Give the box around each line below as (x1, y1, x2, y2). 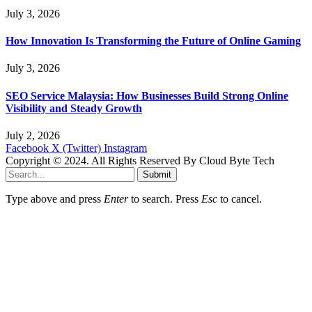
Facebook (6, 141, 49, 154)
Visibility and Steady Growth (6, 102, 142, 114)
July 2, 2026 (6, 129, 60, 141)
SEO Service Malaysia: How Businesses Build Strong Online (6, 89, 288, 102)
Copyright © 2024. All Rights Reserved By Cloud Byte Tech (6, 154, 274, 166)
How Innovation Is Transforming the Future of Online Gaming (6, 35, 301, 47)
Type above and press (6, 192, 104, 205)
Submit (143, 169, 171, 180)
